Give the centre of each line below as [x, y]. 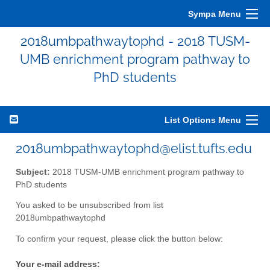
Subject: [33, 172]
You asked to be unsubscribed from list [89, 206]
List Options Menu [203, 120]
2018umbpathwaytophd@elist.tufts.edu [134, 148]
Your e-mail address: [58, 264]
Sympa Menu [215, 14]
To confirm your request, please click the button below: [119, 239]
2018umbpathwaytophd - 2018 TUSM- [135, 41]
